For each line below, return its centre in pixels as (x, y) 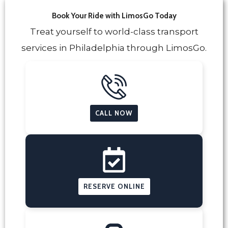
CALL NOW (114, 113)
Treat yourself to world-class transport (114, 32)
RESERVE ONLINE (114, 187)
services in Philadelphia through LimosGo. (114, 48)
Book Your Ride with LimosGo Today (114, 16)
